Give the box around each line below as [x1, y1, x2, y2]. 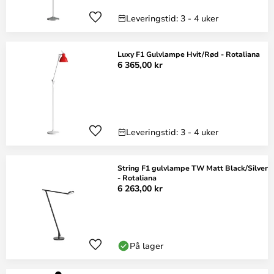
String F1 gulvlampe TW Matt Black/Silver [117, 163, 268, 172]
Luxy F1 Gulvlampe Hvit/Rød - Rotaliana [117, 49, 260, 59]
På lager [130, 240, 163, 251]
